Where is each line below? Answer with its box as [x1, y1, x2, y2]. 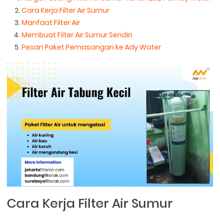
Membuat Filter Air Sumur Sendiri [22, 30, 133, 40]
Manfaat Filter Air [22, 18, 81, 28]
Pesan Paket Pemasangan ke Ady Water [22, 42, 162, 53]
